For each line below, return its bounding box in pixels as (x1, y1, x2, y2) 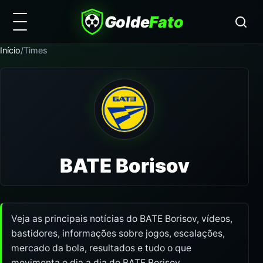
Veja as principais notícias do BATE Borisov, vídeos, (11, 213, 232, 224)
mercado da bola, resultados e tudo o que (11, 242, 191, 254)
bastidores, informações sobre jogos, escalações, (11, 228, 225, 239)
